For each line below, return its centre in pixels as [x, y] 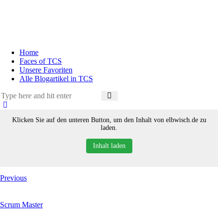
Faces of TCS [41, 61]
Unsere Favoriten [46, 70]
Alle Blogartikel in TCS [56, 79]
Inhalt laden [109, 146]
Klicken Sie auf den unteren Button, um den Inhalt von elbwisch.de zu [109, 120]
